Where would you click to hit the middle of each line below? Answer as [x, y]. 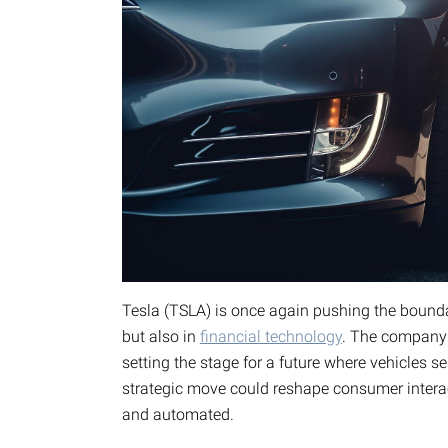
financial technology [271, 336]
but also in [161, 336]
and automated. [178, 414]
